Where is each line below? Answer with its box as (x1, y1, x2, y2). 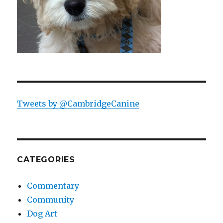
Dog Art (27, 208, 58, 219)
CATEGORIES (17, 154, 75, 164)
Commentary (27, 180, 80, 191)
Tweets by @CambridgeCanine (17, 98, 140, 109)
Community (27, 194, 75, 205)
